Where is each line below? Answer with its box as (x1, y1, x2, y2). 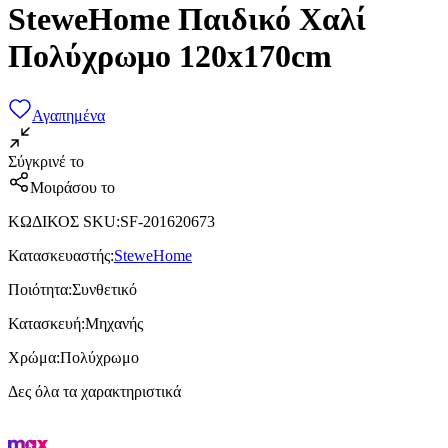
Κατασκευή (8, 314, 81, 332)
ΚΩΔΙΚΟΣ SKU (8, 212, 116, 230)
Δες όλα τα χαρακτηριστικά (8, 382, 181, 400)
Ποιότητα (8, 280, 68, 298)
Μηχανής (85, 314, 143, 332)
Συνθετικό (72, 280, 137, 298)
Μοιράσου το (30, 178, 115, 196)
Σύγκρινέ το (8, 152, 84, 170)
